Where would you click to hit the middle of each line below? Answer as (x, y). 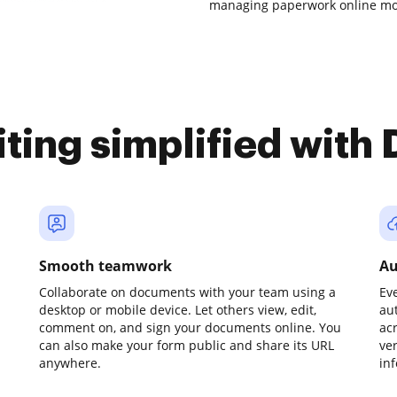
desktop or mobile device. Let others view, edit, (178, 310)
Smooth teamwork (105, 266)
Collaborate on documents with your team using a (187, 292)
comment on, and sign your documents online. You (190, 327)
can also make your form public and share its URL (187, 345)
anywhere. (70, 363)
